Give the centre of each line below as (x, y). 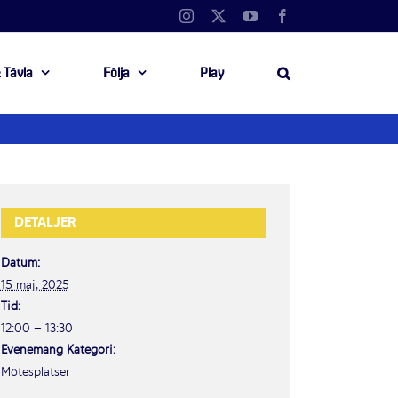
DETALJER (44, 223)
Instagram (220, 15)
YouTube (283, 15)
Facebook (316, 15)
